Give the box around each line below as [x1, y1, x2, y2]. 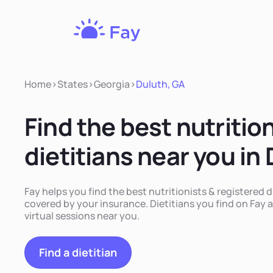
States [57, 77, 88, 91]
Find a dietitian [39, 245, 117, 260]
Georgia [94, 77, 130, 91]
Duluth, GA [136, 77, 185, 91]
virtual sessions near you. [24, 209, 140, 223]
